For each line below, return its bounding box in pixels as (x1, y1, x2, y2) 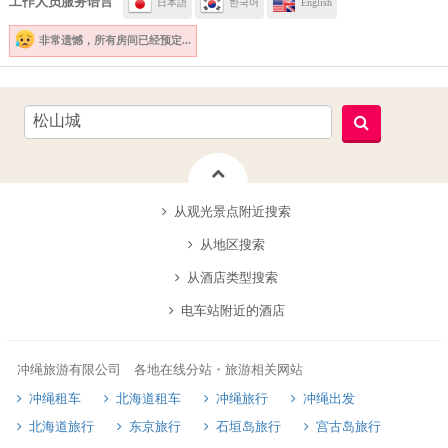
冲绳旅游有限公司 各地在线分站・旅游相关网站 (16, 361, 303, 377)
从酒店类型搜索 (187, 269, 278, 285)
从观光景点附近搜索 (174, 203, 291, 219)
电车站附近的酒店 (180, 302, 285, 318)
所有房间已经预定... (93, 34, 191, 47)
